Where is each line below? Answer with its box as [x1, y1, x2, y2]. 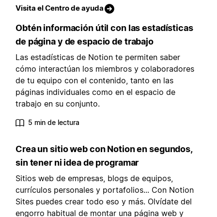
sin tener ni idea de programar [15, 157, 139, 168]
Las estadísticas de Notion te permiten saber [15, 52, 180, 62]
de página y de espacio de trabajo [15, 36, 154, 47]
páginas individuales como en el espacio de [15, 87, 175, 97]
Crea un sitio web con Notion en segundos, [15, 144, 192, 155]
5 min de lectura [28, 118, 79, 127]
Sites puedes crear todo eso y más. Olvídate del [15, 197, 192, 207]
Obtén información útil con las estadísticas [15, 23, 193, 33]
